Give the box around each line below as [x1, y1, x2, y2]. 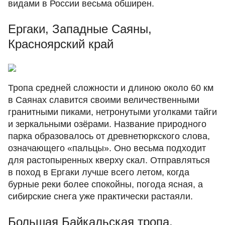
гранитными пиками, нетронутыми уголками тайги [8, 107, 217, 117]
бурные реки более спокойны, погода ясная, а [8, 179, 203, 189]
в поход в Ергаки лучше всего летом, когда [8, 167, 189, 177]
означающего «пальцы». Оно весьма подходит [8, 143, 206, 153]
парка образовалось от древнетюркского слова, [8, 131, 210, 141]
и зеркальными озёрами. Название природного [8, 119, 206, 129]
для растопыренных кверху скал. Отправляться [8, 155, 210, 165]
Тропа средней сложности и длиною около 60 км [8, 83, 213, 93]
